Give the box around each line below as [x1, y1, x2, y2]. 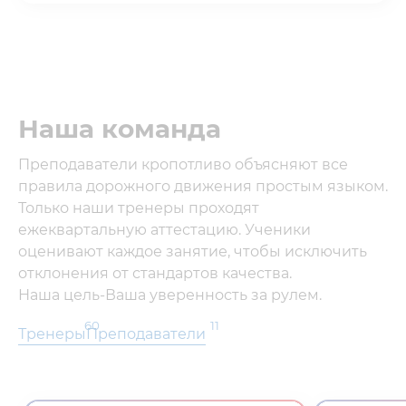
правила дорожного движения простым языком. [18, 178, 388, 195]
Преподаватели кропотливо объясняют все [18, 156, 348, 173]
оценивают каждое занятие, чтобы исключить [18, 243, 367, 260]
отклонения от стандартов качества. [18, 265, 292, 282]
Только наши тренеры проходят [18, 199, 259, 217]
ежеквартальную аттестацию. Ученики [18, 221, 311, 238]
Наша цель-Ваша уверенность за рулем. [18, 286, 322, 304]
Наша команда [18, 113, 221, 144]
